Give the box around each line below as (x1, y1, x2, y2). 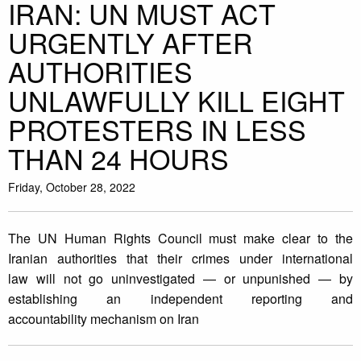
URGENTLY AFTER (8, 23, 253, 63)
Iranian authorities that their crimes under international (8, 249, 353, 268)
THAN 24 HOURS (8, 139, 229, 179)
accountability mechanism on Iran (8, 309, 199, 329)
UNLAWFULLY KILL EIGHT (8, 81, 345, 121)
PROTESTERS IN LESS (8, 110, 306, 150)
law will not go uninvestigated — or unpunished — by (8, 269, 353, 288)
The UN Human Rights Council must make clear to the (8, 229, 353, 248)
